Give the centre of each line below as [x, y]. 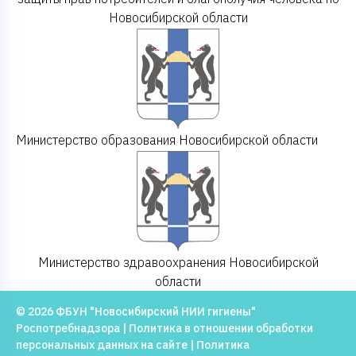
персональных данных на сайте [102, 344]
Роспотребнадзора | [72, 328]
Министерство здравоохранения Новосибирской [178, 262]
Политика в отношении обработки [221, 328]
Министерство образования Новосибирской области [167, 139]
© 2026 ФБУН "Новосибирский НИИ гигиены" [136, 311]
